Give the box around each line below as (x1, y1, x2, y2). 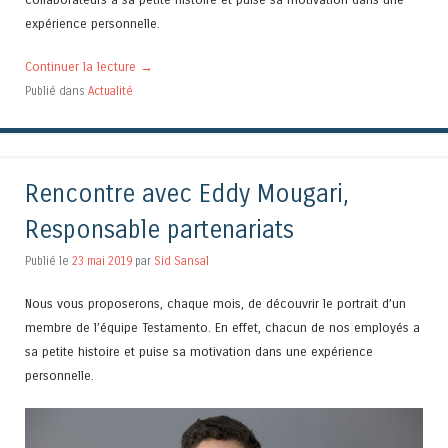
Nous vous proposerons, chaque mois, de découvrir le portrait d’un (25, 296, 406, 312)
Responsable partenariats (25, 216, 294, 246)
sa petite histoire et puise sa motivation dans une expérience (25, 344, 373, 360)
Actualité (88, 84, 133, 99)
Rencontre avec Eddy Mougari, (25, 180, 349, 210)
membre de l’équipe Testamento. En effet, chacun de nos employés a (25, 320, 420, 336)
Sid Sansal (154, 254, 209, 269)
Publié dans (25, 84, 88, 99)
